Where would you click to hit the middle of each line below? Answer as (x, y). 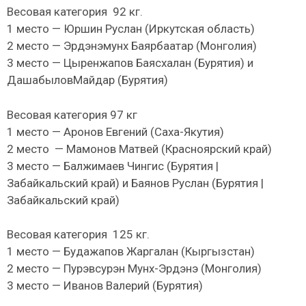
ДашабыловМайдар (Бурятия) (87, 80)
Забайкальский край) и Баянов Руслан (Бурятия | (135, 183)
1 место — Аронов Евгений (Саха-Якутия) (115, 131)
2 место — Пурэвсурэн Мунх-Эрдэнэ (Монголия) (134, 269)
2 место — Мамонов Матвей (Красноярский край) (139, 149)
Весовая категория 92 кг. (75, 12)
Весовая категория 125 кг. (78, 235)
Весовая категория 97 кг (72, 114)
